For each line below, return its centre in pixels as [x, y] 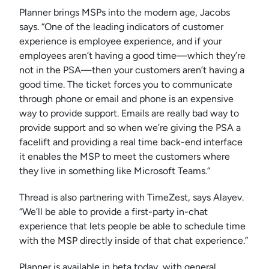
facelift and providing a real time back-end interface [131, 142]
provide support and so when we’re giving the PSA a [130, 128]
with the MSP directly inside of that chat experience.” [134, 241]
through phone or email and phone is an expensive [126, 99]
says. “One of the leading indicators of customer [121, 27]
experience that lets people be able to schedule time [132, 226]
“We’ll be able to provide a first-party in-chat [113, 212]
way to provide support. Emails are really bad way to [129, 113]
